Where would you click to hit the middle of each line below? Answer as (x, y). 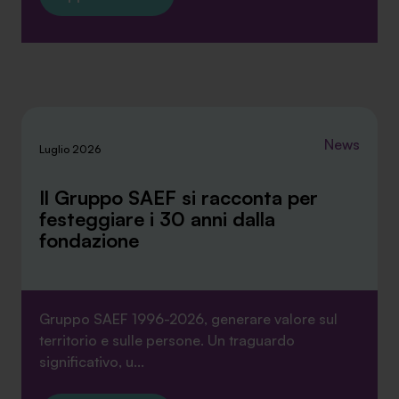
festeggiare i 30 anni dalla (157, 219)
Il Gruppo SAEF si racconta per (179, 197)
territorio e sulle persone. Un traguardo (167, 340)
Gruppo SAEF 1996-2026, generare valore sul (188, 319)
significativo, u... (92, 362)
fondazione (89, 240)
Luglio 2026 (70, 149)
